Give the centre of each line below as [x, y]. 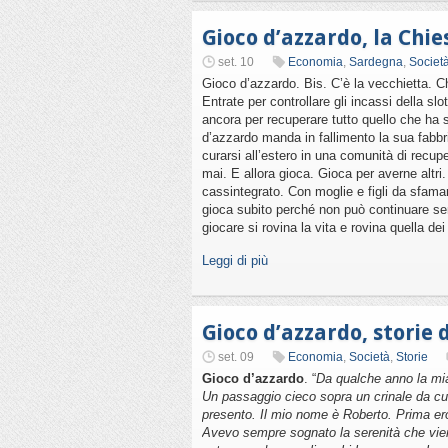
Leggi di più [235, 260]
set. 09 [236, 357]
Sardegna [376, 62]
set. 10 [236, 62]
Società [369, 357]
